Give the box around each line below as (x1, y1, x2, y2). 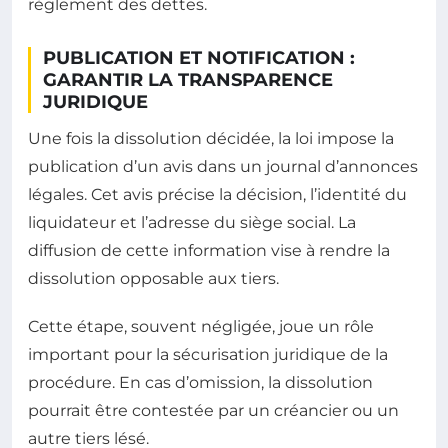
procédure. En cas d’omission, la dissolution (28, 373, 373, 393)
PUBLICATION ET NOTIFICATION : (43, 47, 355, 70)
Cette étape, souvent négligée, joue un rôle (28, 317, 374, 337)
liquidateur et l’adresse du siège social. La (28, 213, 356, 233)
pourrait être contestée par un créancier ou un (28, 401, 399, 421)
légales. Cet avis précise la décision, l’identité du (28, 185, 407, 205)
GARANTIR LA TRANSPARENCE (43, 69, 333, 92)
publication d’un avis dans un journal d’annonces (28, 157, 418, 177)
